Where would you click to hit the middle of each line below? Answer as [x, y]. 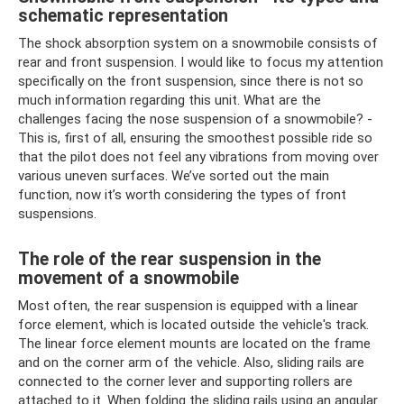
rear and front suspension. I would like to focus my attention [201, 62]
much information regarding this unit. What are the [170, 100]
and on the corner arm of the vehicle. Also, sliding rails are [191, 363]
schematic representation [123, 16]
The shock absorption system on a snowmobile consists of [198, 43]
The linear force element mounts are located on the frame [194, 344]
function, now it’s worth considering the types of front [182, 195]
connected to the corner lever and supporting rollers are [185, 381]
